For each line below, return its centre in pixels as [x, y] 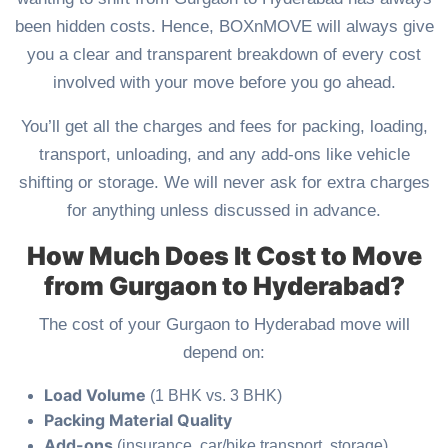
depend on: [224, 353]
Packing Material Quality [138, 420]
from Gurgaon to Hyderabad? [224, 286]
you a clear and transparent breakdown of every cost [224, 55]
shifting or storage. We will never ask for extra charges [224, 183]
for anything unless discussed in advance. [224, 211]
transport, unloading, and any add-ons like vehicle [224, 155]
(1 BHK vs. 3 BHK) [214, 396]
